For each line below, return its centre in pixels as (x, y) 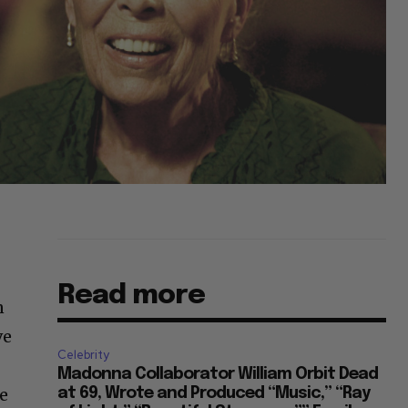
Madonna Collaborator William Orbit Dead (218, 375)
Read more (132, 296)
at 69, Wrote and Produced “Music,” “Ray (214, 394)
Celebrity (84, 355)
